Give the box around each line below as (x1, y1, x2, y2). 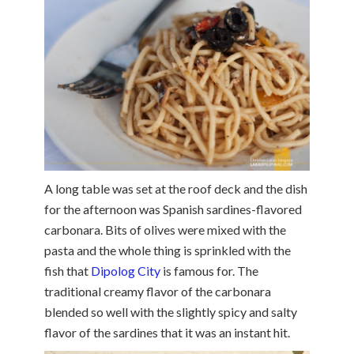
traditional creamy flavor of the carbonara (44, 284, 271, 299)
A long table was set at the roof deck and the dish (44, 181, 307, 197)
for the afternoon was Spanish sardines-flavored (44, 201, 302, 217)
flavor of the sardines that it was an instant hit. (44, 325, 290, 341)
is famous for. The (160, 263, 258, 279)
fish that (44, 263, 91, 279)
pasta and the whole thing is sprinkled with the (44, 243, 291, 258)
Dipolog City (91, 263, 160, 279)
